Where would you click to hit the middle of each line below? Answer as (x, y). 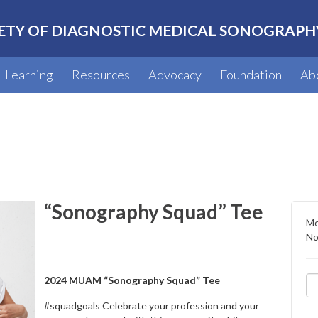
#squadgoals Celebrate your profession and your (151, 306)
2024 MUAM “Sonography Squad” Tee (132, 280)
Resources (101, 75)
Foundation (251, 75)
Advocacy (175, 75)
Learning (29, 75)
